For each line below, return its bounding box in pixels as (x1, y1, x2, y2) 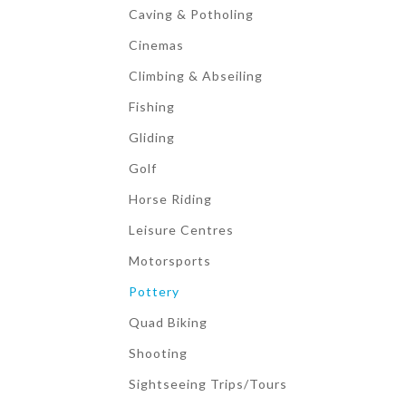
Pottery (129, 284, 179, 299)
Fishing (129, 99, 175, 114)
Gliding (129, 130, 175, 145)
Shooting (129, 345, 188, 361)
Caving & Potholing (129, 6, 254, 22)
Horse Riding (129, 191, 212, 207)
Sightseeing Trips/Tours (129, 376, 287, 391)
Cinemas (129, 37, 184, 53)
